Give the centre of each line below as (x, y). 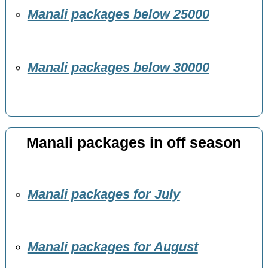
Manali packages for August (112, 247)
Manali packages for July (103, 194)
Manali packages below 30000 (118, 68)
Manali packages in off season (134, 142)
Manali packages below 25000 (118, 15)
